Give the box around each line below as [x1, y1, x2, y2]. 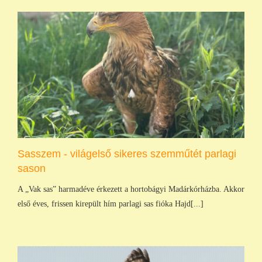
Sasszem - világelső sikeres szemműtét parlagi [18, 147, 236, 160]
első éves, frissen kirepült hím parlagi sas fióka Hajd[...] [18, 199, 204, 208]
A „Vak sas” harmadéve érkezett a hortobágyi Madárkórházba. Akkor [18, 184, 244, 194]
